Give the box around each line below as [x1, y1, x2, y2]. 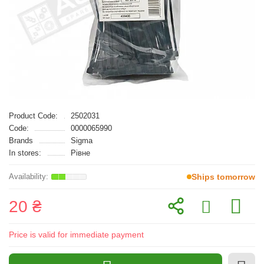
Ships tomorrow [192, 172, 255, 181]
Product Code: [9, 111, 58, 120]
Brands [9, 136, 33, 145]
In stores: [9, 148, 41, 157]
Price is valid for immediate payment [9, 230, 144, 239]
